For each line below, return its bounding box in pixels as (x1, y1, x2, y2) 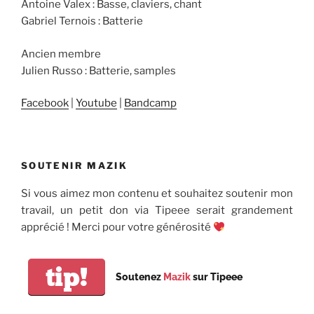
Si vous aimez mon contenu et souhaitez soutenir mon (21, 187, 293, 200)
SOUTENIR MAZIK (21, 159, 128, 171)
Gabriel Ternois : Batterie (21, 15, 143, 28)
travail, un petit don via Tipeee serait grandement (21, 204, 293, 217)
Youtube (76, 97, 117, 110)
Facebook (21, 97, 69, 110)
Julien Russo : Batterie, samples (21, 64, 176, 77)
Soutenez (116, 271, 163, 283)
